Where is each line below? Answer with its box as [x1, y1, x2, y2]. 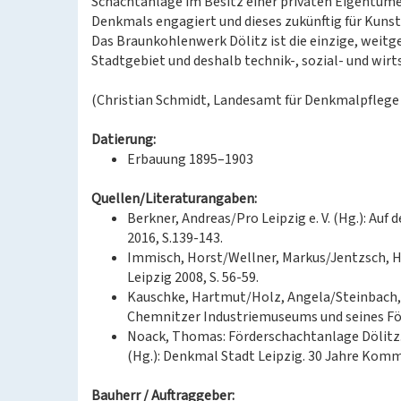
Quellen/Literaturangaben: [91, 189, 257, 209]
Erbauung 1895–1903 [127, 149, 253, 169]
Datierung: [91, 130, 156, 149]
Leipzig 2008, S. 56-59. [127, 268, 259, 287]
